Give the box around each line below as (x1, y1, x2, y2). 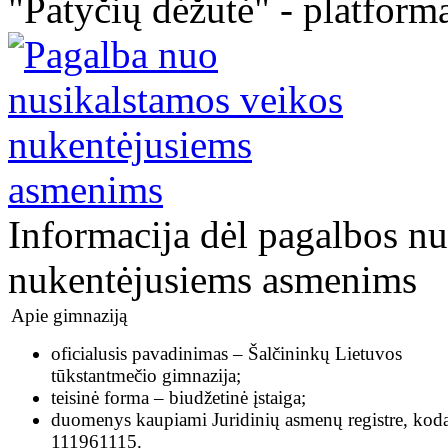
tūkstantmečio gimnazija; (51, 364, 241, 386)
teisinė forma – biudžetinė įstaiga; (51, 386, 306, 408)
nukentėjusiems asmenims (8, 257, 417, 301)
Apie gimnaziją (11, 304, 127, 326)
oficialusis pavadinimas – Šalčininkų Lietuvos (51, 342, 402, 364)
